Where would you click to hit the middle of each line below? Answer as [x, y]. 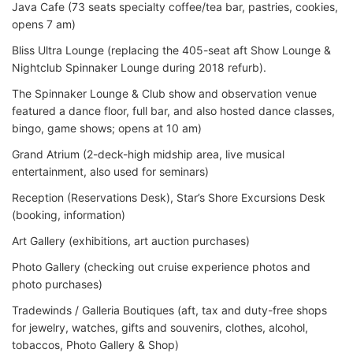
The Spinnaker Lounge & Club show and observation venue [164, 93]
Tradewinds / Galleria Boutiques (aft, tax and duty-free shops [169, 310]
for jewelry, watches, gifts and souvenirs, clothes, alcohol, [160, 327]
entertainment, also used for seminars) [110, 171]
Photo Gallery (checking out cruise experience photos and [161, 266]
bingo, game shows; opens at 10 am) [107, 128]
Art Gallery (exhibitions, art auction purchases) [131, 240]
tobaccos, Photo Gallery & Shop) [95, 344]
